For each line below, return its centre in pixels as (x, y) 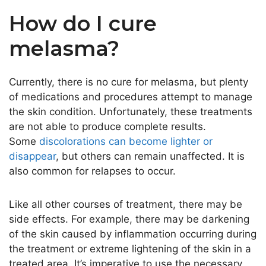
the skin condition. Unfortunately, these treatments (131, 111)
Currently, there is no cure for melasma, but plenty (129, 82)
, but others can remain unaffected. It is (150, 156)
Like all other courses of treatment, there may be (126, 205)
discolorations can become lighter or (126, 141)
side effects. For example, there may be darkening (129, 219)
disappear (32, 156)
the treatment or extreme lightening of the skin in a (130, 249)
